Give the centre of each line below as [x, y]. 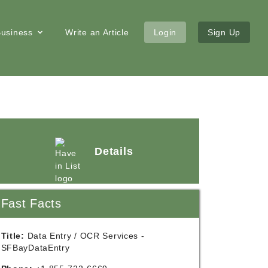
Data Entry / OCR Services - [84, 236]
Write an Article [97, 32]
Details [114, 151]
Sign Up [224, 32]
